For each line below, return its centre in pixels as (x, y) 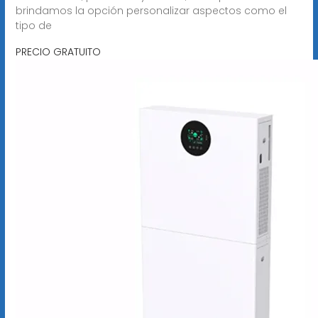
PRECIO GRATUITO (58, 51)
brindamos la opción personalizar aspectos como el (151, 10)
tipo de (33, 25)
